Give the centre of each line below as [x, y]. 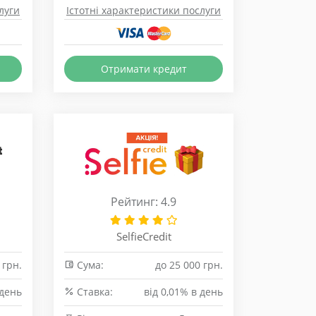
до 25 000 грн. [189, 265]
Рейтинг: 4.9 [144, 202]
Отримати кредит [144, 69]
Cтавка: [93, 292]
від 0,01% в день [183, 292]
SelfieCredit [144, 236]
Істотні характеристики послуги [144, 10]
